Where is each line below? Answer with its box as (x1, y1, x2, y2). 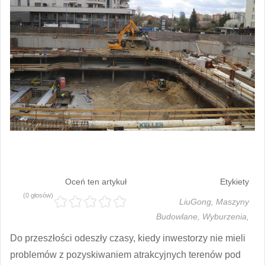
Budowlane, (156, 211, 202, 221)
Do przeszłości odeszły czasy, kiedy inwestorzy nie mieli (10, 232, 245, 243)
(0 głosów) (23, 191, 53, 199)
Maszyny (216, 196, 249, 206)
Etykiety (220, 176, 249, 186)
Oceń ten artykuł (65, 176, 127, 186)
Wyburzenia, (202, 211, 249, 221)
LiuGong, (179, 196, 216, 206)
